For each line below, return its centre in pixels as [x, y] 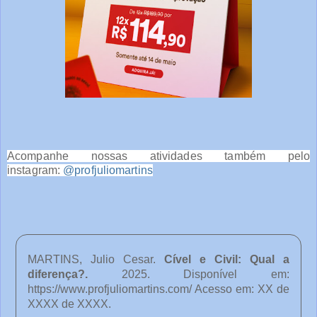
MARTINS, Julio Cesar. [96, 260]
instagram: [35, 171]
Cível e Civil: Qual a [227, 260]
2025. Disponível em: [206, 275]
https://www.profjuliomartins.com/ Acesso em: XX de [158, 289]
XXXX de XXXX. [69, 304]
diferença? [56, 275]
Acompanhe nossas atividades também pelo [158, 156]
